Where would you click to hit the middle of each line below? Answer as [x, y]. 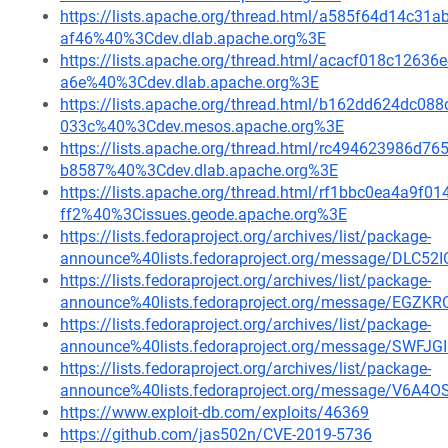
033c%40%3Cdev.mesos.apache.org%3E [202, 126]
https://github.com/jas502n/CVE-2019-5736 [216, 434]
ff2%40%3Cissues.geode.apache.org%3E [203, 214]
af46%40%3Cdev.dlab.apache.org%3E [193, 38]
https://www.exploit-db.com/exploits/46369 [214, 412]
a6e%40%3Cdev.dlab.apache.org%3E [189, 82]
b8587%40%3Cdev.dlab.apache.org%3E [199, 170]
